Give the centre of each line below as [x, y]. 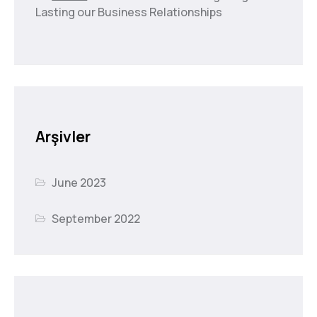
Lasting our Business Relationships [129, 12]
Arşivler [63, 136]
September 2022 [96, 218]
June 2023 [79, 182]
